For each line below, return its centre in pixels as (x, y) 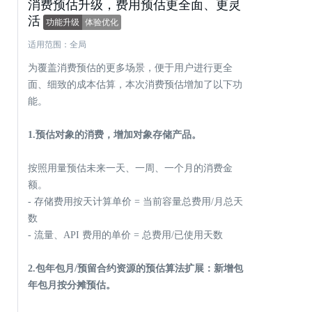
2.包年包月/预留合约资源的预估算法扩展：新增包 (135, 268)
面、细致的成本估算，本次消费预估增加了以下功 (135, 85)
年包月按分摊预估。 (72, 285)
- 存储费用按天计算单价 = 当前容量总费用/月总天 (135, 202)
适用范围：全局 (57, 45)
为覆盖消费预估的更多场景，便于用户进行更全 (130, 68)
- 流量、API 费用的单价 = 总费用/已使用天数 (125, 235)
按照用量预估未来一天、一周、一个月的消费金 (130, 168)
